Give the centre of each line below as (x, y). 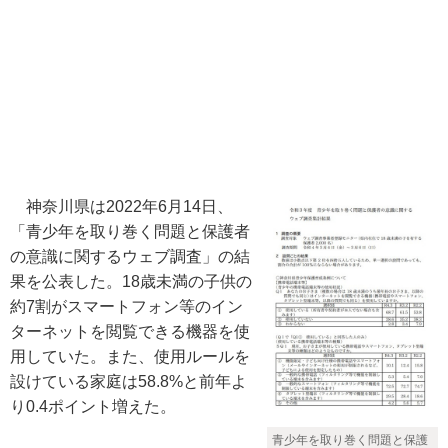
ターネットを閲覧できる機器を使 (130, 331)
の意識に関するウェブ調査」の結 (130, 256)
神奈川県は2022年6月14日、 (121, 206)
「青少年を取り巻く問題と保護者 (130, 231)
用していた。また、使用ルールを (130, 356)
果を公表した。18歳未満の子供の (131, 281)
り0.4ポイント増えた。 (93, 406)
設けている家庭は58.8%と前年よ (128, 381)
